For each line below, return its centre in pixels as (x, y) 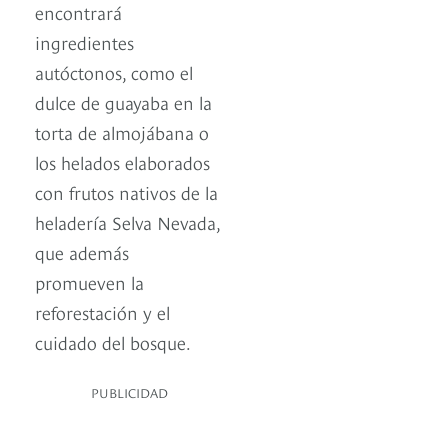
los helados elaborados (122, 161)
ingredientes (84, 41)
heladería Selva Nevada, (127, 221)
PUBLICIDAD (129, 391)
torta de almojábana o (122, 131)
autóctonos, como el (114, 71)
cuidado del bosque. (113, 341)
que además (82, 251)
